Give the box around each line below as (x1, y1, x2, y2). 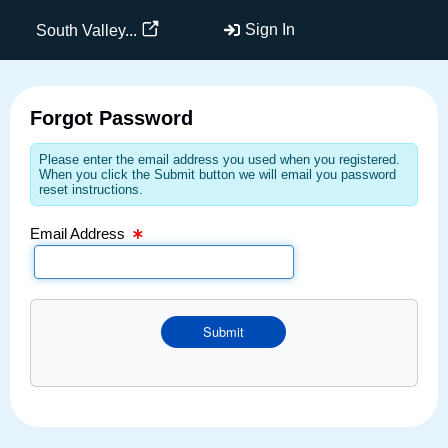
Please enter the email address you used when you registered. (39, 151, 400, 167)
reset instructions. (39, 181, 143, 197)
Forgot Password (30, 106, 193, 129)
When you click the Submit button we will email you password (39, 166, 396, 182)
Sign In (245, 21, 295, 38)
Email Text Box (34, 5, 123, 20)
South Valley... (35, 21, 137, 39)
